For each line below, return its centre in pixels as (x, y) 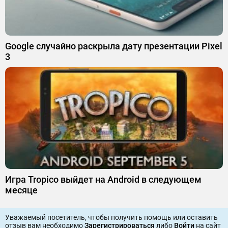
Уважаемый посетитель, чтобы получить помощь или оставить (111, 217)
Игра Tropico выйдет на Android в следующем (103, 179)
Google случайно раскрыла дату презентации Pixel (114, 46)
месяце (21, 190)
